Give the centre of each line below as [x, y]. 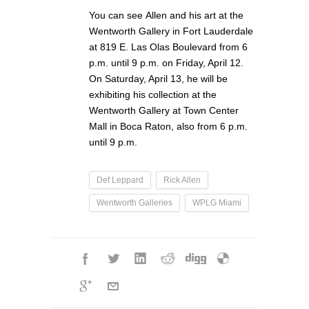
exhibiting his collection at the [153, 95]
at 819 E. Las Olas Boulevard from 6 [168, 47]
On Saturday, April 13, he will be [158, 79]
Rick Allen [182, 180]
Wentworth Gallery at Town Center [164, 111]
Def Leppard [120, 180]
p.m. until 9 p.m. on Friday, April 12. [166, 63]
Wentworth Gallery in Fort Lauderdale [171, 31]
